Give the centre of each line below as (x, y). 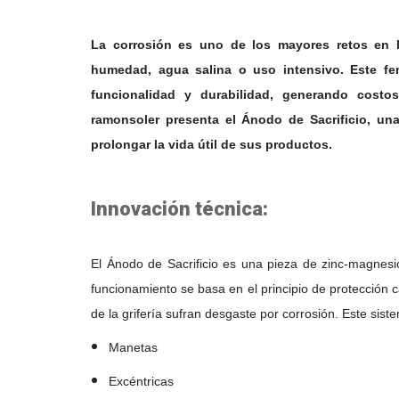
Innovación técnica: (179, 209)
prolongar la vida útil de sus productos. (212, 144)
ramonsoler (125, 119)
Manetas (133, 347)
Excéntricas (141, 381)
